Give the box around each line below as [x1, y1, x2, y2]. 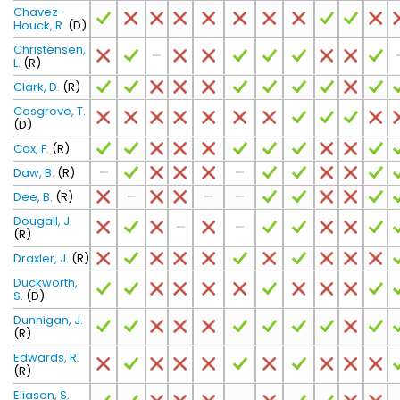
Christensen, [13, 41, 86, 58]
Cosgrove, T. [13, 103, 86, 120]
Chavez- [13, 4, 64, 21]
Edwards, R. [13, 349, 79, 366]
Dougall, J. [13, 212, 72, 229]
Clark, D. [13, 79, 60, 96]
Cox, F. [13, 140, 49, 157]
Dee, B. [13, 188, 53, 205]
